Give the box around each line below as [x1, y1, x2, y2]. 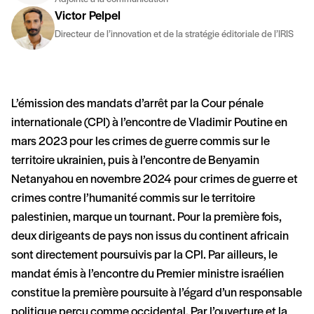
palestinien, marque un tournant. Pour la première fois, [11, 210, 282, 224]
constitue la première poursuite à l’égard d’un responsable [11, 286, 302, 300]
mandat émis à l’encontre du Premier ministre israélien [11, 267, 284, 281]
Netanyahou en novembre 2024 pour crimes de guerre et [11, 172, 298, 186]
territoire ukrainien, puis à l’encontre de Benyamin [11, 153, 259, 168]
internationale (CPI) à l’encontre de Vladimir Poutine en [11, 116, 287, 130]
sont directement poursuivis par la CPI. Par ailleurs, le [11, 248, 278, 262]
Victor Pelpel [55, 9, 121, 23]
